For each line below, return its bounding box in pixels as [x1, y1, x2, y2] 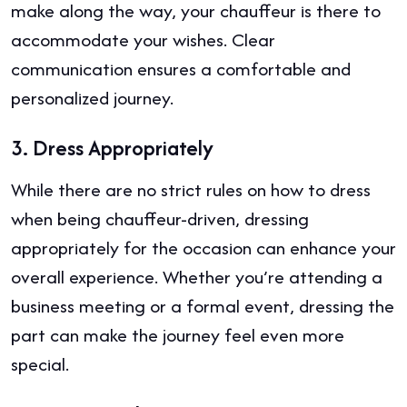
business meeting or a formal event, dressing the [11, 292, 394, 319]
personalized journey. [11, 84, 174, 111]
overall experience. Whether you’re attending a [11, 263, 382, 290]
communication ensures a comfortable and [11, 55, 351, 82]
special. [11, 350, 69, 377]
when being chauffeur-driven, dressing [11, 204, 309, 232]
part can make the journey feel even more [11, 321, 344, 348]
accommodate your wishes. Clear [11, 25, 275, 53]
